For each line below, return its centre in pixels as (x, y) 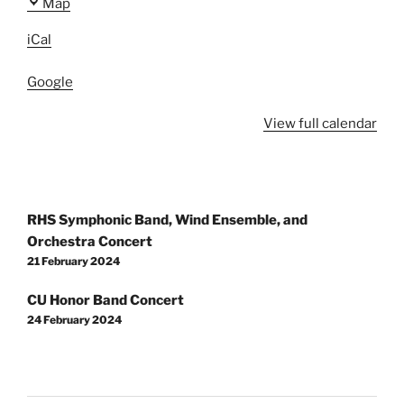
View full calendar (320, 124)
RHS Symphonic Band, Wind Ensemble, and (167, 220)
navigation (71, 232)
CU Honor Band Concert (106, 300)
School (92, 66)
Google (50, 82)
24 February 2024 (74, 320)
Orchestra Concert (90, 241)
